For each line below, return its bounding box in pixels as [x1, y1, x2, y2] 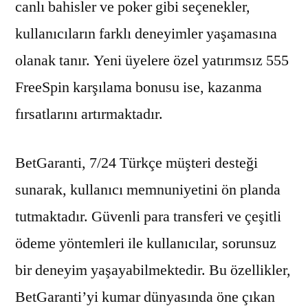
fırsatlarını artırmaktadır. [15, 104, 163, 124]
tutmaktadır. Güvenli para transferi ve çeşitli [15, 206, 281, 226]
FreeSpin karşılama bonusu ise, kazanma [15, 77, 262, 97]
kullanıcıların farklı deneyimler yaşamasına [15, 23, 277, 43]
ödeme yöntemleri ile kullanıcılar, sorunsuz [15, 233, 276, 253]
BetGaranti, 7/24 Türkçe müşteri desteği [15, 153, 258, 173]
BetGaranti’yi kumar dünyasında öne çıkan [15, 287, 275, 307]
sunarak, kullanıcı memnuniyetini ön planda [15, 179, 280, 199]
